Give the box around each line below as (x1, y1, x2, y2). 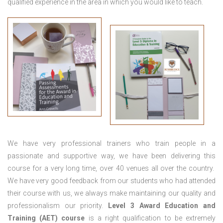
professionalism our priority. (7, 202, 109, 210)
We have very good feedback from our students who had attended (7, 177, 216, 185)
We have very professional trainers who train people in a (7, 139, 216, 148)
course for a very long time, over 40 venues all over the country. (7, 164, 216, 173)
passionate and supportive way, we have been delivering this (7, 152, 216, 160)
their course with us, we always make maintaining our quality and (7, 189, 216, 198)
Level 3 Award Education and (108, 202, 216, 210)
